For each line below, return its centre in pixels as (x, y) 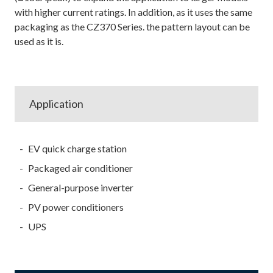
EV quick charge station (77, 148)
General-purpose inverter (81, 187)
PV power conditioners (76, 207)
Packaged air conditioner (80, 168)
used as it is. (39, 41)
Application (56, 103)
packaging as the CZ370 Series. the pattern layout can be (132, 26)
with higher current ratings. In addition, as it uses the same (133, 12)
